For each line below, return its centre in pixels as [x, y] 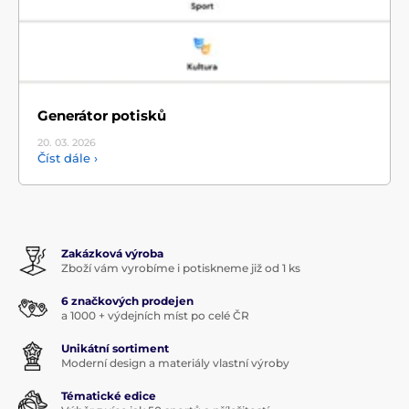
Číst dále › [68, 157]
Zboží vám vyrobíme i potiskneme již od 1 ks [181, 267]
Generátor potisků [102, 115]
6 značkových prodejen [127, 300]
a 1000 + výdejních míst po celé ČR [155, 315]
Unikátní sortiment [115, 348]
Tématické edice [109, 395]
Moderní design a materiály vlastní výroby [175, 362]
